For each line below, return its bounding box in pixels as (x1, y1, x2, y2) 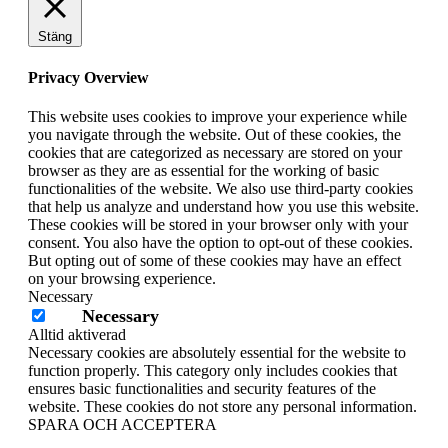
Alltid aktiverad (28, 325, 126, 343)
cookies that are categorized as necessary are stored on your (28, 143, 402, 161)
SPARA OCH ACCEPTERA (28, 415, 217, 433)
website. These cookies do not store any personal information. (28, 397, 417, 415)
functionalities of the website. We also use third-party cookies (28, 179, 413, 197)
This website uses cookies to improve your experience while (28, 107, 407, 125)
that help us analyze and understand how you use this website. (28, 197, 419, 215)
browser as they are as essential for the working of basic (28, 161, 379, 179)
